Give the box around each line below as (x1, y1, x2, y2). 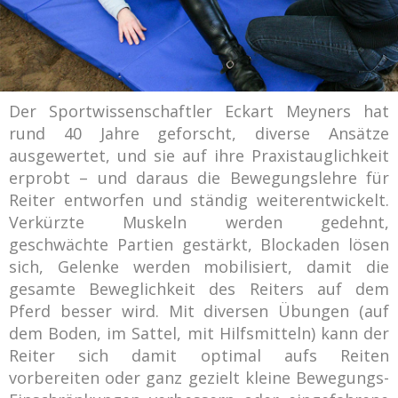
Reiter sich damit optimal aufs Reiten (9, 345, 389, 367)
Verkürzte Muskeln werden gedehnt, (9, 211, 389, 234)
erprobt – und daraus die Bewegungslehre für (9, 167, 389, 189)
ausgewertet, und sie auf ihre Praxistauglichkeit (9, 145, 389, 167)
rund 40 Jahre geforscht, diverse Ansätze (9, 123, 389, 145)
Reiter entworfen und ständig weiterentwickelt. (9, 189, 389, 211)
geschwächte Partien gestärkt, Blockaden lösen (9, 234, 389, 256)
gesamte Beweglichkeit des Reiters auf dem (9, 278, 389, 300)
